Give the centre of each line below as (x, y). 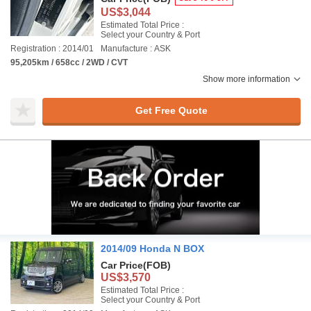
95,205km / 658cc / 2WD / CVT (69, 62)
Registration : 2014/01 (52, 49)
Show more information (246, 79)
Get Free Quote (171, 110)
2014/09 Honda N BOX (152, 249)
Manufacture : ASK (136, 49)
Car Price (122, 265)
